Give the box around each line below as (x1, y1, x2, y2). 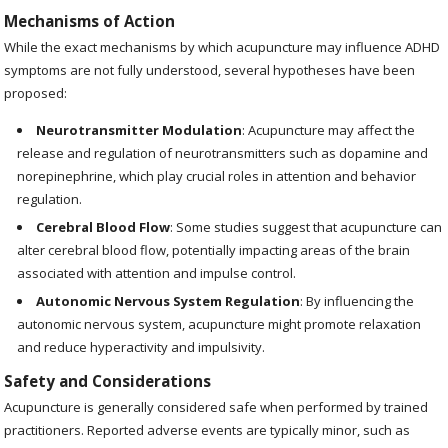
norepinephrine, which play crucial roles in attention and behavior (17, 166, 417, 185)
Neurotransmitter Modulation (36, 120, 243, 139)
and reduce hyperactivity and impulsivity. (17, 338, 266, 357)
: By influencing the (300, 292, 415, 311)
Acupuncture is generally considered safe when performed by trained (4, 397, 429, 416)
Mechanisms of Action (4, 11, 176, 32)
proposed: (4, 83, 68, 102)
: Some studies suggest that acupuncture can (170, 218, 443, 237)
